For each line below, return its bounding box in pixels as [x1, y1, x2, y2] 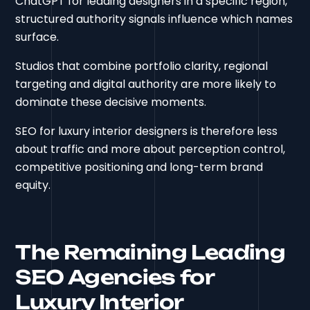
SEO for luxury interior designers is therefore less [15, 122, 278, 139]
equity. [15, 176, 51, 193]
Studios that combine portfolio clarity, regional [15, 57, 268, 74]
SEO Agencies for [15, 264, 215, 289]
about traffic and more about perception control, [15, 140, 286, 157]
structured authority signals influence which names [15, 10, 293, 27]
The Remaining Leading [15, 239, 285, 264]
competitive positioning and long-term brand [15, 158, 264, 175]
